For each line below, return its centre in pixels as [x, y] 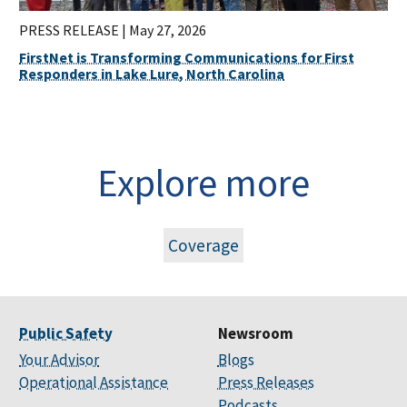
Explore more [203, 183]
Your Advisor [60, 360]
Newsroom [255, 334]
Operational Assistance [94, 383]
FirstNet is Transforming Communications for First [187, 58]
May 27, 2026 [168, 30]
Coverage [203, 246]
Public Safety [66, 334]
